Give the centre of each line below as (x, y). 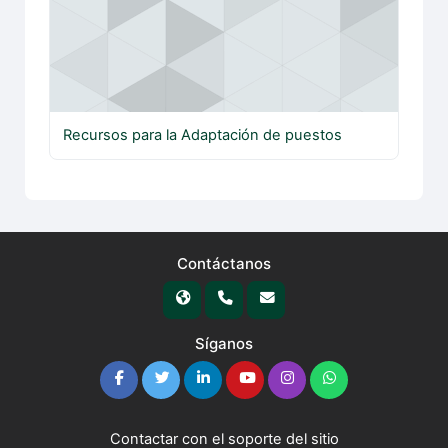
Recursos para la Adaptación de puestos (203, 135)
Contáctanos (224, 263)
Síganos (224, 343)
